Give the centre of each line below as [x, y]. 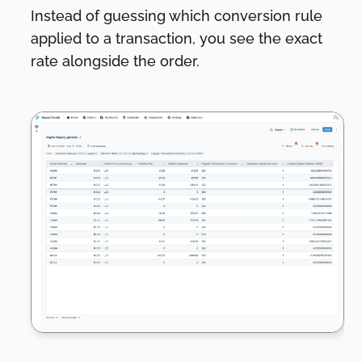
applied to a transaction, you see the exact [177, 38]
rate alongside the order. [116, 61]
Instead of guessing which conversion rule [177, 15]
